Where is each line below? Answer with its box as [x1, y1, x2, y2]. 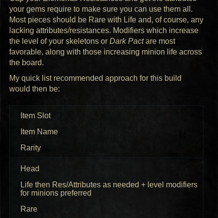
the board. [9, 58, 44, 67]
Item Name [20, 127, 58, 136]
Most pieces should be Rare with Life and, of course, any [9, 15, 204, 24]
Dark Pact [109, 36, 144, 45]
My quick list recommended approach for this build [9, 74, 182, 83]
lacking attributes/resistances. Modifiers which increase [9, 26, 199, 35]
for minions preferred [20, 188, 91, 197]
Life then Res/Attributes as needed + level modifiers [20, 180, 198, 189]
